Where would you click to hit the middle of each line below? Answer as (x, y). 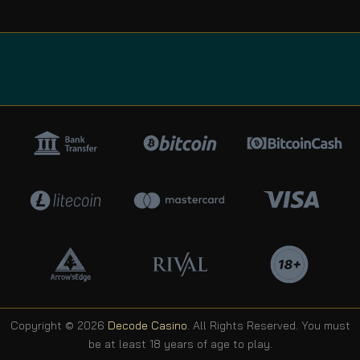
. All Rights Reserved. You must (268, 326)
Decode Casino (147, 326)
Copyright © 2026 (59, 326)
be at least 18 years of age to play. (180, 344)
